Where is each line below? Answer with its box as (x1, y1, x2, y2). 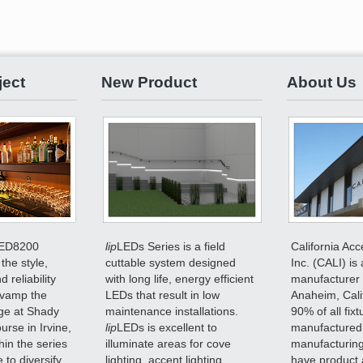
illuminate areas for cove (105, 336, 232, 350)
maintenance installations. (105, 304, 239, 318)
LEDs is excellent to (117, 320, 218, 334)
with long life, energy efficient (105, 271, 254, 285)
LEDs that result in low (105, 288, 220, 301)
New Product (100, 72, 197, 91)
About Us (286, 72, 357, 91)
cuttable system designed (105, 255, 237, 269)
